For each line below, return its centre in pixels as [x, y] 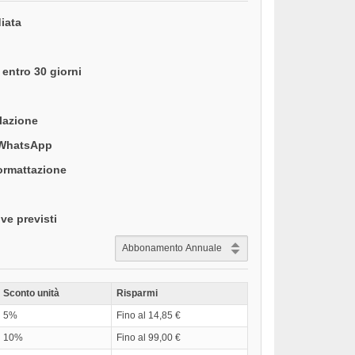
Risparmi [137, 293]
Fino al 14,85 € [149, 315]
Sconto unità [31, 293]
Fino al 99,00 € [149, 337]
